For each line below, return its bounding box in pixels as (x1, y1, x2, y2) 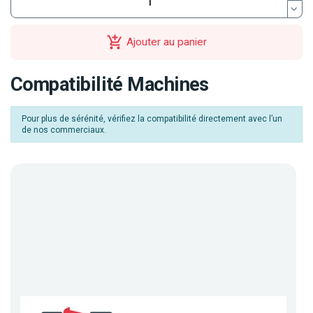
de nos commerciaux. (22, 124, 106, 135)
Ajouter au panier (126, 35, 207, 48)
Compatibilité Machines (10, 73, 209, 96)
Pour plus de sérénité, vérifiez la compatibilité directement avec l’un (22, 113, 282, 124)
